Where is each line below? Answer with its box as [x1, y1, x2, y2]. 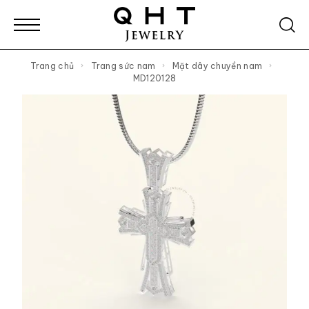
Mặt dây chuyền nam [179, 61, 263, 71]
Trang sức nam [96, 61, 156, 71]
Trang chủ [35, 61, 74, 71]
